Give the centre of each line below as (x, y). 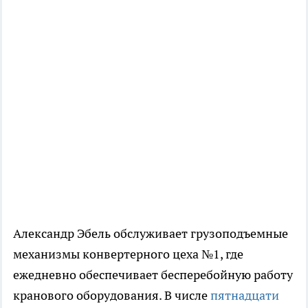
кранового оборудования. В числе (112, 295)
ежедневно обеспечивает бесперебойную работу (153, 274)
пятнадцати (245, 295)
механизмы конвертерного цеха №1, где (128, 254)
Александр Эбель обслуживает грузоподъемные (151, 233)
